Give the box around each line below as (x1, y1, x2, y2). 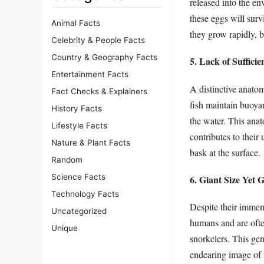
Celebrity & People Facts (51, 35, 145, 45)
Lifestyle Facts (51, 121, 107, 131)
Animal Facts (51, 18, 100, 28)
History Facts (51, 104, 102, 114)
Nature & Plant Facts (51, 138, 130, 148)
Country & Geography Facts (51, 52, 157, 62)
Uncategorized (51, 206, 107, 216)
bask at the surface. (190, 146, 260, 159)
